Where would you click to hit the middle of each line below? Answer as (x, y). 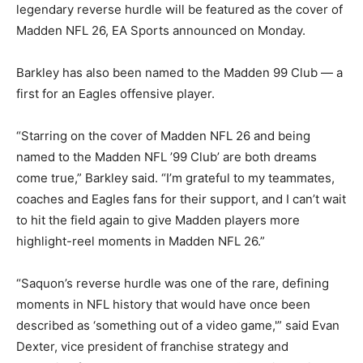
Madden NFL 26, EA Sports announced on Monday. (161, 30)
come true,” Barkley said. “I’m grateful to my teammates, (175, 177)
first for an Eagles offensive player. (115, 93)
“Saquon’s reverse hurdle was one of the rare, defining (173, 283)
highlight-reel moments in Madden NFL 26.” (141, 241)
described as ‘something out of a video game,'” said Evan (178, 325)
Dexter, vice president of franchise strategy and (152, 346)
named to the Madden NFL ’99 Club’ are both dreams (167, 156)
